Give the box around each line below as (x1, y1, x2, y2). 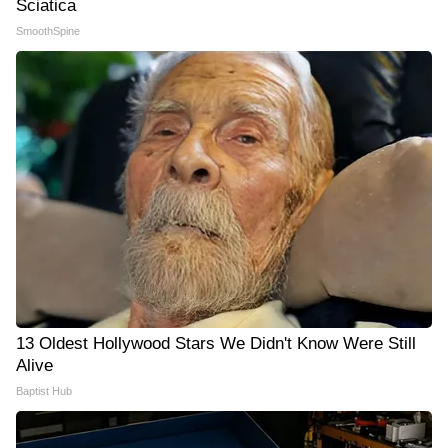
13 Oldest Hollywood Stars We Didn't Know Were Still (16, 333, 416, 353)
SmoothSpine (16, 24, 80, 37)
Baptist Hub (16, 384, 72, 397)
